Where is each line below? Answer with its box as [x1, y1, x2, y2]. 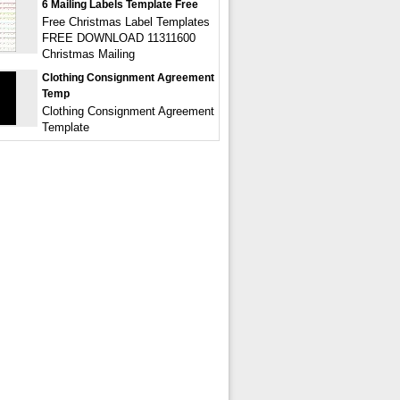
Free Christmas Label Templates [42, 15, 210, 29]
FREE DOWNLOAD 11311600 [42, 31, 196, 45]
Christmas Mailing [42, 47, 135, 61]
